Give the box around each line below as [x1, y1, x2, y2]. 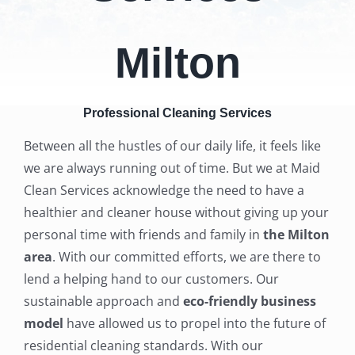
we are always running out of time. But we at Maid [23, 158, 320, 177]
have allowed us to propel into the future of [63, 314, 326, 332]
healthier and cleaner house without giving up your [23, 203, 329, 221]
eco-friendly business [182, 292, 316, 310]
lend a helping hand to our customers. [23, 269, 256, 288]
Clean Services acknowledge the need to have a [23, 181, 304, 199]
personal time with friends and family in [23, 225, 263, 243]
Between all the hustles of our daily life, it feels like [23, 136, 321, 155]
